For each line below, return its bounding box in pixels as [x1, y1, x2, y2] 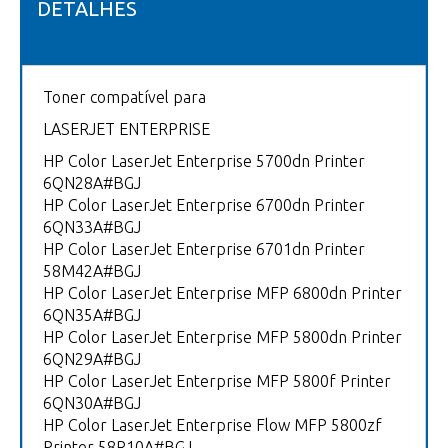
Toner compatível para [43, 88, 210, 107]
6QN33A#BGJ [43, 218, 141, 237]
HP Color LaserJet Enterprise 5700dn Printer [43, 152, 365, 171]
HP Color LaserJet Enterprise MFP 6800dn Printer [43, 284, 402, 303]
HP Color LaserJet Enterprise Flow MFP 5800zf [43, 416, 382, 435]
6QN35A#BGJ [43, 306, 141, 325]
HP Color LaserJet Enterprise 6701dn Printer [43, 240, 365, 259]
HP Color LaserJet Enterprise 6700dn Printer [43, 196, 365, 215]
